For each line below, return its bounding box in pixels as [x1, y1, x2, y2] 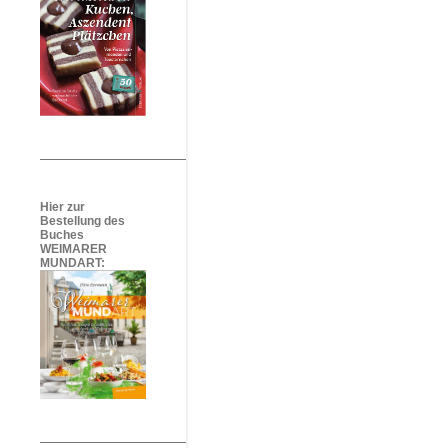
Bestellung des [40, 214, 125, 228]
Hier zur [40, 200, 85, 214]
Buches [40, 228, 84, 242]
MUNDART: [40, 256, 105, 270]
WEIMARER [40, 242, 107, 256]
